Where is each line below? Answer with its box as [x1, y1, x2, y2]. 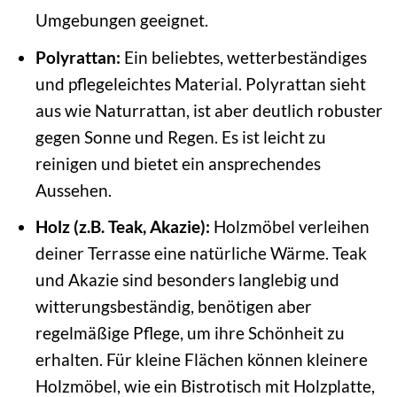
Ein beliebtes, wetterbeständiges [120, 46, 367, 67]
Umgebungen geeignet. [35, 10, 208, 31]
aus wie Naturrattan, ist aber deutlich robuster [35, 99, 383, 121]
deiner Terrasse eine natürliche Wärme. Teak [35, 243, 367, 264]
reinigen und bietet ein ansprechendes [35, 152, 321, 174]
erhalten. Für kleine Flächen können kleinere [35, 349, 368, 370]
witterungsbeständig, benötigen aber [35, 296, 312, 317]
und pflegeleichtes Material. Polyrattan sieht [35, 73, 366, 94]
